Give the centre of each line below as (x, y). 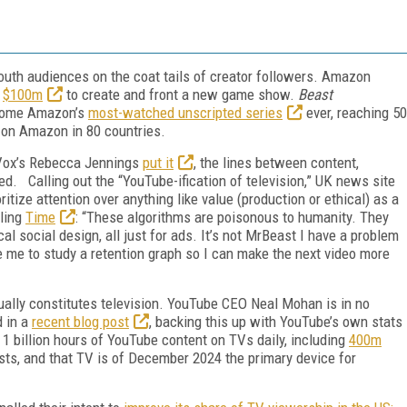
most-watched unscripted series (185, 112)
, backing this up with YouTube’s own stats (276, 321)
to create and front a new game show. (180, 94)
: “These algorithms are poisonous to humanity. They (232, 217)
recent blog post (80, 321)
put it (158, 162)
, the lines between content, (276, 162)
